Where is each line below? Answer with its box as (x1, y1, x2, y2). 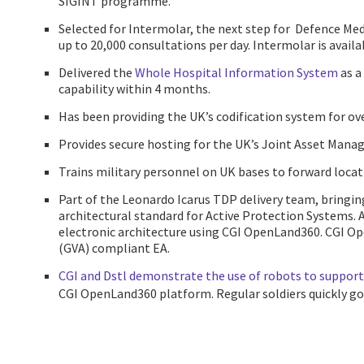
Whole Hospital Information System (135, 64, 338, 81)
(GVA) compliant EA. (58, 240, 170, 257)
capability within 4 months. (58, 80, 210, 97)
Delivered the (58, 64, 135, 81)
